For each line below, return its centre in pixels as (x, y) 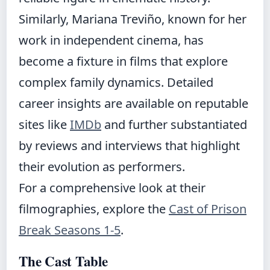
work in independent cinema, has (111, 40)
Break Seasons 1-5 (70, 230)
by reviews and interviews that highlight (129, 146)
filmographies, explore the (94, 209)
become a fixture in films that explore (123, 61)
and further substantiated (174, 125)
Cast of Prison (208, 209)
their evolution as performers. (102, 167)
